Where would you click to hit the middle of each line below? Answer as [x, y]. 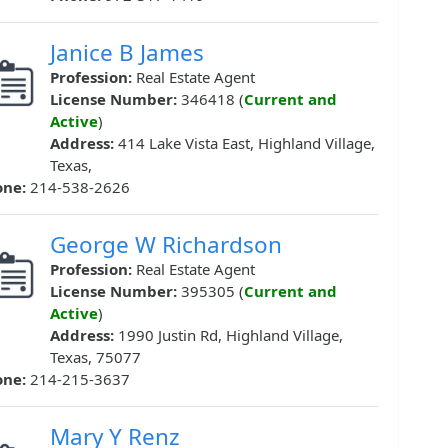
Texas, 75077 [95, 357]
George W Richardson [166, 245]
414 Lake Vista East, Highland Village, [246, 143]
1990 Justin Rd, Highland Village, [230, 335]
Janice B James [127, 53]
